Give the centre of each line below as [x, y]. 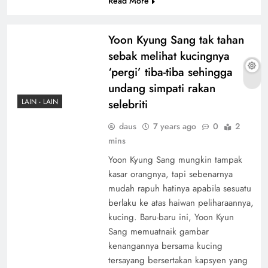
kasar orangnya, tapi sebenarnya [170, 174]
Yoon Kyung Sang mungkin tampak [175, 159]
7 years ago [174, 126]
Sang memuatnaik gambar [158, 231]
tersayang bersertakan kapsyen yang [178, 260]
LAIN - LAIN [40, 102]
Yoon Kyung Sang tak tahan [176, 39]
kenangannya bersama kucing [165, 246]
